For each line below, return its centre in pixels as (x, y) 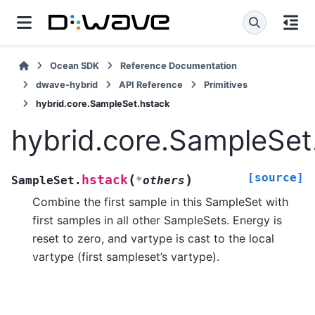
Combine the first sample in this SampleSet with (160, 201)
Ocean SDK (75, 66)
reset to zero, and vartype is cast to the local (153, 238)
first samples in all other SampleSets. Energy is (157, 220)
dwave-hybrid (67, 85)
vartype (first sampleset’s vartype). (126, 256)
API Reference (151, 85)
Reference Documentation (179, 66)
